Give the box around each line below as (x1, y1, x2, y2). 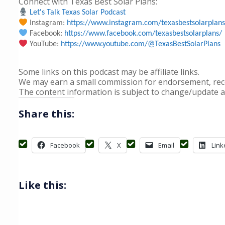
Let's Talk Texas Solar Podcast (30, 9, 126, 17)
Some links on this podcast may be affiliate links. (19, 66, 199, 77)
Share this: (19, 107, 74, 121)
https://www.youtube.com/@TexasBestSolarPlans (61, 40, 221, 48)
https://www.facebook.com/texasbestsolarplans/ (64, 30, 222, 38)
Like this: (19, 178, 66, 192)
